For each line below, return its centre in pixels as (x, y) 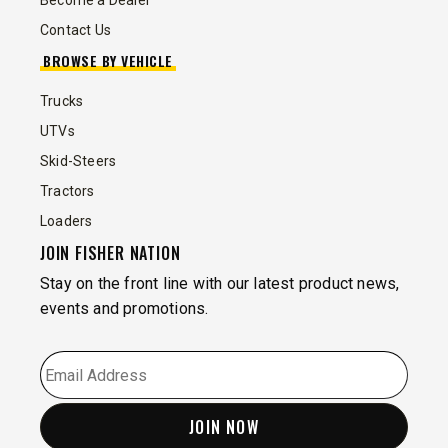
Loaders (66, 221)
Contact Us (75, 30)
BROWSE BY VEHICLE (108, 61)
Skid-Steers (78, 161)
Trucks (62, 101)
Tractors (67, 191)
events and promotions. (124, 309)
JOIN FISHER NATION (110, 253)
